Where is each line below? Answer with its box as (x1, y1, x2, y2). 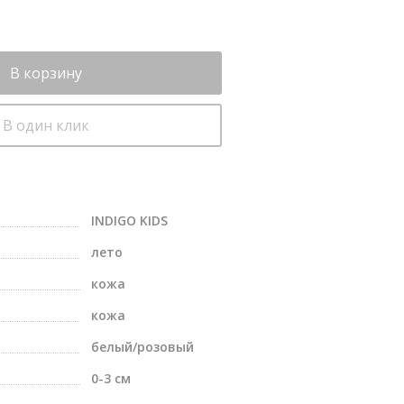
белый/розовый (90, 338, 194, 355)
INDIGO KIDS (90, 212, 168, 229)
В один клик (3, 115, 89, 135)
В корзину (10, 63, 82, 83)
